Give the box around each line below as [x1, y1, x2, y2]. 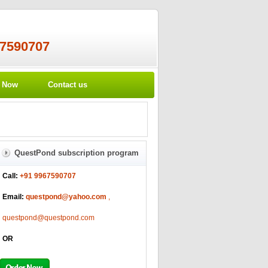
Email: [2, 193, 24, 201]
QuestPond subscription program [14, 148, 139, 157]
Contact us [47, 80, 87, 89]
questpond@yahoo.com [25, 193, 106, 201]
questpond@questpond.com [2, 214, 95, 222]
